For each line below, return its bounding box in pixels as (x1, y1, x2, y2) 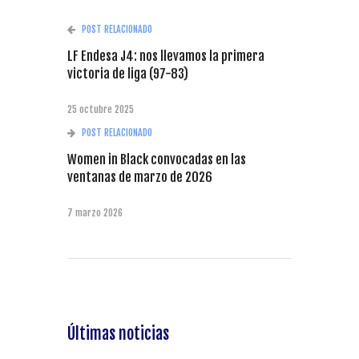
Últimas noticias (67, 324, 169, 345)
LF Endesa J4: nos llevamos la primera (67, 48, 264, 65)
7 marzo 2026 (67, 207, 123, 220)
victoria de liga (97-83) (67, 66, 188, 83)
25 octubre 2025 (67, 103, 134, 116)
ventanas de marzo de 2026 (67, 169, 212, 186)
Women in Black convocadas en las (67, 151, 246, 168)
